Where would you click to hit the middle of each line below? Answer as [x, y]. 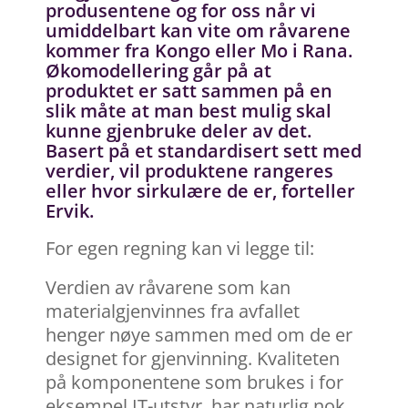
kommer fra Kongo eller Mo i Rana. [199, 51]
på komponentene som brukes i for [194, 382]
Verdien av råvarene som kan [168, 288]
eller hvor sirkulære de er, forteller [200, 191]
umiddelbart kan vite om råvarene [198, 31]
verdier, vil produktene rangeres [189, 171]
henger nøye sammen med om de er [199, 335]
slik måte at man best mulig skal [189, 111]
